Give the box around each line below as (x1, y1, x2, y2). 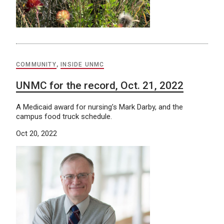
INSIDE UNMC (60, 61, 104, 68)
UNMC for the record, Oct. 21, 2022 (16, 79, 183, 92)
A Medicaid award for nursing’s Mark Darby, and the (16, 102, 183, 112)
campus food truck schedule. (16, 112, 112, 121)
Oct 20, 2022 (16, 129, 57, 138)
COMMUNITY (16, 61, 56, 68)
